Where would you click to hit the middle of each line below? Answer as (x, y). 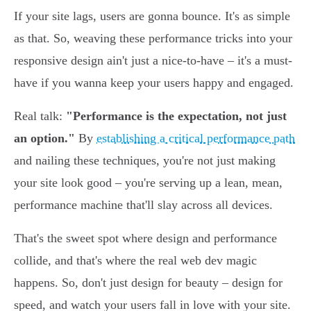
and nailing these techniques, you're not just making (145, 161)
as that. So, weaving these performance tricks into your (153, 39)
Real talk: (40, 116)
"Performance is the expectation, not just (176, 116)
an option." (44, 138)
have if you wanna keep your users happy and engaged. (154, 83)
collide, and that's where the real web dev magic (135, 261)
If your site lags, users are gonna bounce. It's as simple (152, 16)
